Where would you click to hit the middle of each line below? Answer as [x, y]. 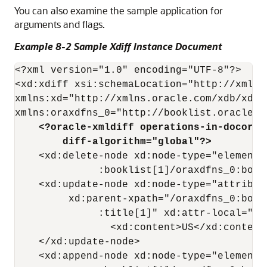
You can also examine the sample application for [119, 10]
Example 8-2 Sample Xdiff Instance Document [118, 46]
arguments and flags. [60, 24]
